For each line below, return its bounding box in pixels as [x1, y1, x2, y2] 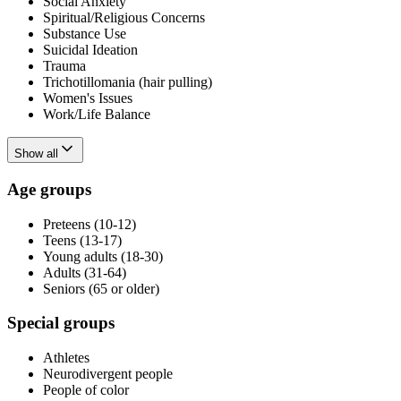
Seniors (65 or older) [43, 280, 159, 296]
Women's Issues [43, 90, 132, 107]
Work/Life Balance [43, 107, 150, 123]
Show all [14, 147, 58, 161]
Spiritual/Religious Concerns [43, 10, 205, 26]
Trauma [43, 58, 86, 74]
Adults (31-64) [43, 264, 126, 280]
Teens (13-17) [43, 232, 122, 248]
